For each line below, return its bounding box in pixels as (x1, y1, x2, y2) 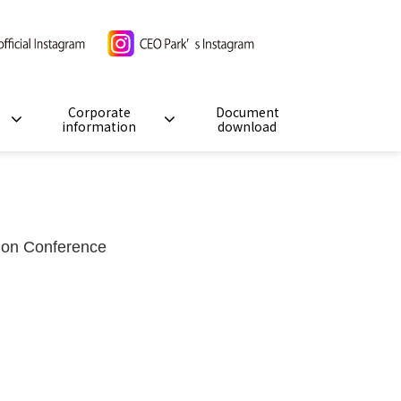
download (218, 117, 277, 136)
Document (215, 103, 279, 122)
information (62, 117, 136, 136)
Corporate (67, 103, 131, 122)
